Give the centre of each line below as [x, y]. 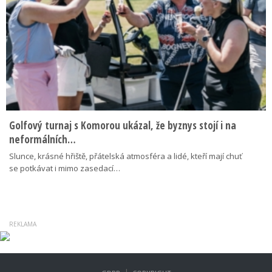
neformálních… [42, 139]
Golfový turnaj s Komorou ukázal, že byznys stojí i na [123, 125]
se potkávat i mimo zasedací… [65, 168]
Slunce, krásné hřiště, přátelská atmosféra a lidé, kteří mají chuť [126, 156]
